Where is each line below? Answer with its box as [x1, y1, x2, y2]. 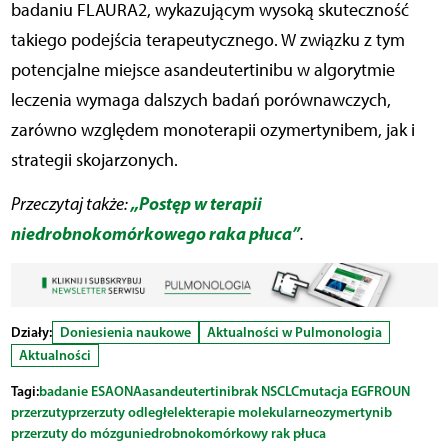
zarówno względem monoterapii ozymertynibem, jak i [10, 119, 415, 142]
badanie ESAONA [38, 381, 142, 400]
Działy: [10, 322, 52, 341]
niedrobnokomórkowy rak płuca [131, 423, 326, 442]
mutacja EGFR [298, 381, 382, 400]
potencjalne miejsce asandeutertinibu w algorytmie [10, 59, 395, 82]
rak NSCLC [238, 381, 299, 400]
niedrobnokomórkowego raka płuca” [10, 222, 300, 246]
